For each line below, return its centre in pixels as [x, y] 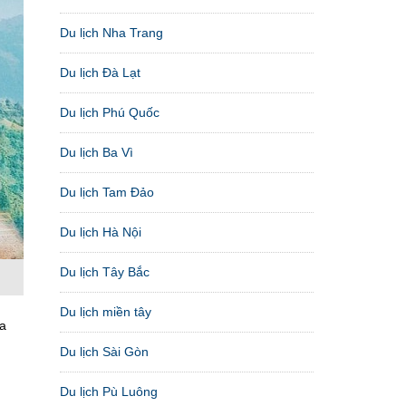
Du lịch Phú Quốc [110, 112]
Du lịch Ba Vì [97, 152]
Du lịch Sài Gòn [104, 351]
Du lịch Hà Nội [101, 232]
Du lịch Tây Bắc [105, 271]
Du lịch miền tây [106, 311]
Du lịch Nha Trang [111, 32]
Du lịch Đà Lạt [100, 72]
